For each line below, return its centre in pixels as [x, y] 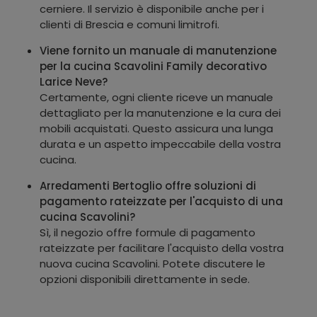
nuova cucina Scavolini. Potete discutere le [152, 263]
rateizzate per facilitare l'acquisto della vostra [162, 248]
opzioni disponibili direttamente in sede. [145, 279]
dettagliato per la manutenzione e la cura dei [160, 113]
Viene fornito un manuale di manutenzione [158, 50]
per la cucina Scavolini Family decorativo [153, 66]
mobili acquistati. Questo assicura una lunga [156, 128]
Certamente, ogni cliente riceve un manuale [156, 97]
